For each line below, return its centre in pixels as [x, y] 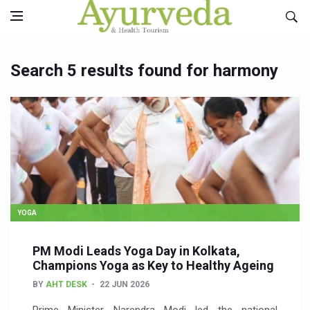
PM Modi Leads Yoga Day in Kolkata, [136, 251]
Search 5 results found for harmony [144, 71]
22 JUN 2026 [125, 284]
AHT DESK [66, 284]
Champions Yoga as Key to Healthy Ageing [153, 265]
